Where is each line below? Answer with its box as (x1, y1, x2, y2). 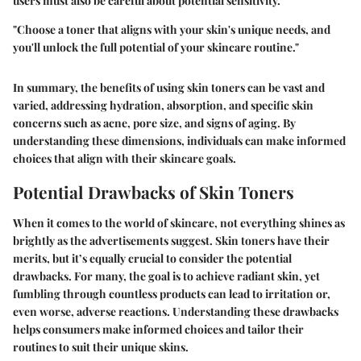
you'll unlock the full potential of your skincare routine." (13, 39, 299, 56)
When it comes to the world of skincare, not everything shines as (13, 214, 345, 230)
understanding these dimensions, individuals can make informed (13, 133, 346, 149)
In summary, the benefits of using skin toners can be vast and (13, 80, 325, 96)
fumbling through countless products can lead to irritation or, (13, 285, 330, 301)
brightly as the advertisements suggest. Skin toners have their (13, 232, 330, 248)
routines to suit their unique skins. (13, 338, 189, 355)
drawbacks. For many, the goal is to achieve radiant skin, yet (13, 268, 320, 284)
